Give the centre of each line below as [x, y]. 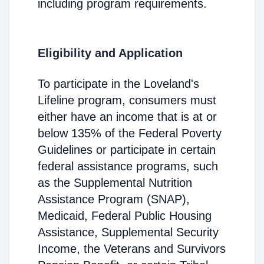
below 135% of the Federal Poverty [130, 133]
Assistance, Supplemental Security [128, 232]
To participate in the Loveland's [118, 84]
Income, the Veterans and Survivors [132, 249]
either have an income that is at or [127, 117]
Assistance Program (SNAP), [114, 199]
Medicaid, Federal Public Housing [125, 216]
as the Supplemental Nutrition [115, 183]
